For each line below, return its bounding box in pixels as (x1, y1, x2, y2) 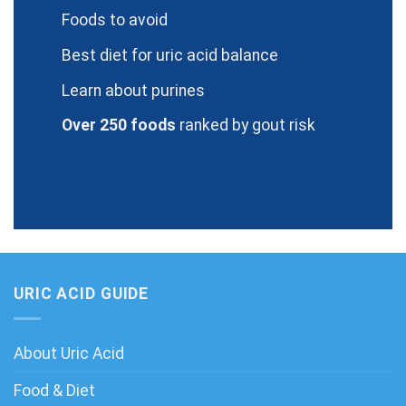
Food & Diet (14, 382, 95, 401)
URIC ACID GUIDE (14, 285, 150, 303)
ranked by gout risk (175, 116, 315, 135)
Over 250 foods (61, 116, 176, 135)
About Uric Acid (14, 344, 124, 363)
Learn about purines (61, 81, 205, 100)
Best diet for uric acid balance (61, 45, 278, 64)
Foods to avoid (61, 11, 168, 30)
